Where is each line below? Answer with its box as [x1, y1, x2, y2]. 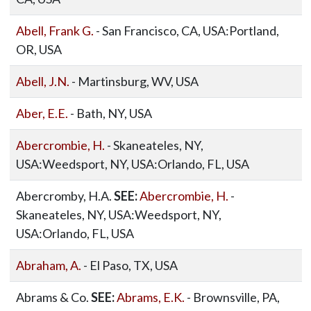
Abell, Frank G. [15, 23, 94, 38]
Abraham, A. [15, 258, 81, 273]
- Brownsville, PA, [184, 289, 280, 305]
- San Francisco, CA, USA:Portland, [93, 23, 279, 38]
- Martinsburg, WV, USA [69, 74, 199, 89]
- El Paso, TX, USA [81, 258, 178, 273]
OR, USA [15, 42, 62, 57]
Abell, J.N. [15, 74, 69, 89]
